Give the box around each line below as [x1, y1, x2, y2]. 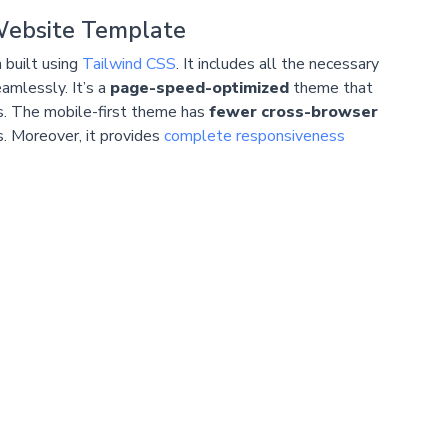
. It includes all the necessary [175, 52, 379, 75]
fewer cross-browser [208, 100, 378, 123]
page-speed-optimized [109, 76, 289, 99]
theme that [288, 76, 373, 99]
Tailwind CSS [81, 52, 176, 75]
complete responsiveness [163, 124, 345, 147]
